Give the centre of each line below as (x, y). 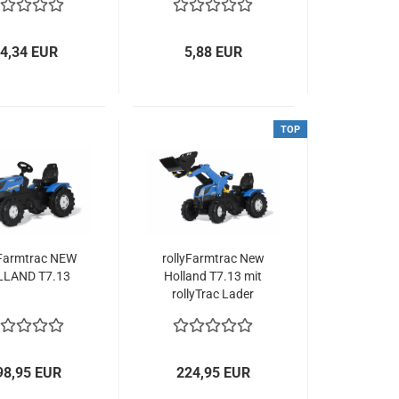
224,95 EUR (214, 373)
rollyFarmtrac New (213, 258)
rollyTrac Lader (213, 294)
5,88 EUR (214, 52)
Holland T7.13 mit (213, 276)
